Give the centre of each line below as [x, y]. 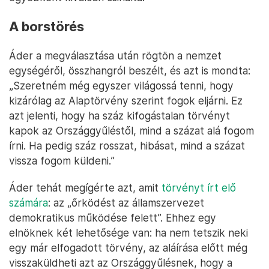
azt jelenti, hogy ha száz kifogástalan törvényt [119, 116]
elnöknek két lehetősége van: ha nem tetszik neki [128, 233]
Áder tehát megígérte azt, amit [85, 188]
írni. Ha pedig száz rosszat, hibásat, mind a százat [127, 146]
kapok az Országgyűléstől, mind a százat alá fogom [131, 131]
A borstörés [47, 27]
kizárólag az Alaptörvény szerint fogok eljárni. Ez [126, 101]
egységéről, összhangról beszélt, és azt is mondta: [130, 71]
